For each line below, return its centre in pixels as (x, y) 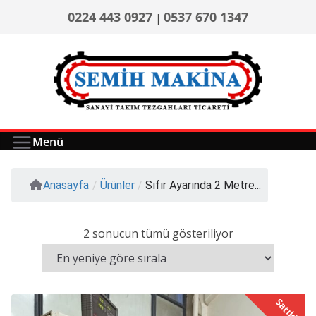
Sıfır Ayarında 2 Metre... (203, 186)
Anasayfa (66, 186)
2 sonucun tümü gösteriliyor (158, 234)
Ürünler (117, 186)
